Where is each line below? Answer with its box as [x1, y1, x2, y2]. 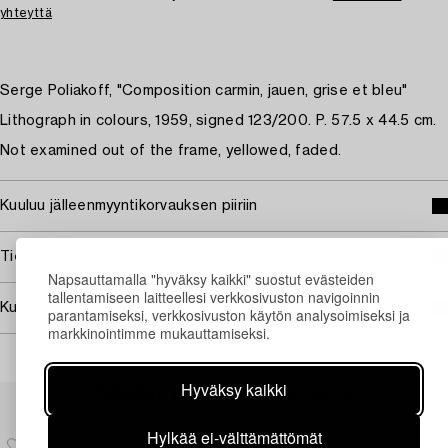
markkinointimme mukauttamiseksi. [48, 323, 270, 343]
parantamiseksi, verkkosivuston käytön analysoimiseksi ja [48, 305, 410, 325]
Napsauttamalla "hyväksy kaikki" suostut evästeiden [48, 269, 374, 289]
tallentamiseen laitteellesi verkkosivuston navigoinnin [48, 287, 380, 307]
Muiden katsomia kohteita [97, 384, 351, 405]
